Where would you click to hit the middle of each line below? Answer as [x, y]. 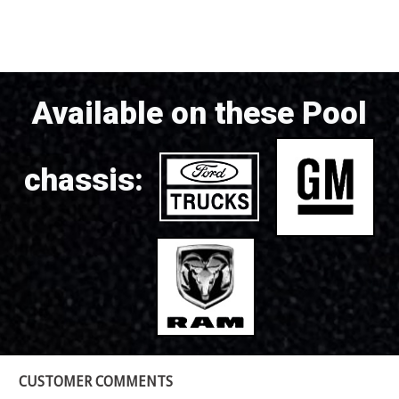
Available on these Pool [199, 114]
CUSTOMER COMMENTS [96, 382]
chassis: [84, 180]
